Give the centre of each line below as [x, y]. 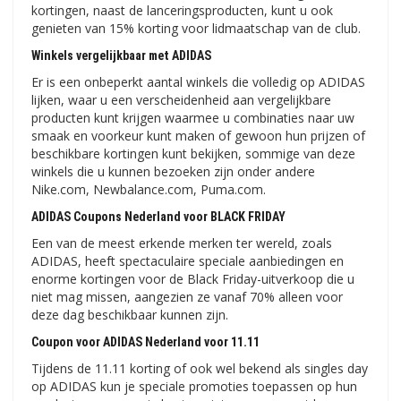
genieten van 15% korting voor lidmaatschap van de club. [196, 29]
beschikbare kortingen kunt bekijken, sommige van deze [193, 154]
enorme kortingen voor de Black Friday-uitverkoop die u [193, 279]
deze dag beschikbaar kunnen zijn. [130, 315]
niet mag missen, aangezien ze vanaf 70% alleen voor [187, 297]
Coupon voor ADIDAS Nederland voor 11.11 [145, 342]
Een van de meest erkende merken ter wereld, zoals [182, 243]
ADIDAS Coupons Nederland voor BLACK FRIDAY [158, 217]
